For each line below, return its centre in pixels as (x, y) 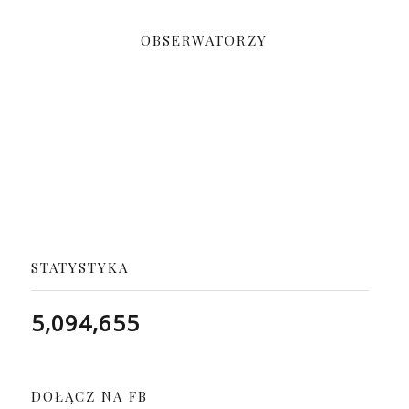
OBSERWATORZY (204, 40)
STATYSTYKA (79, 267)
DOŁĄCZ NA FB (89, 396)
